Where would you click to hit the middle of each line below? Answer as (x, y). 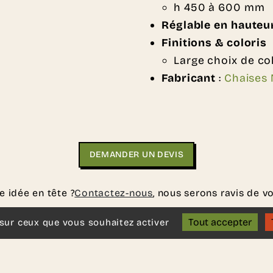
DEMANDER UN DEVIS (136, 155)
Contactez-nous (114, 193)
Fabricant (189, 78)
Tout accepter (220, 222)
